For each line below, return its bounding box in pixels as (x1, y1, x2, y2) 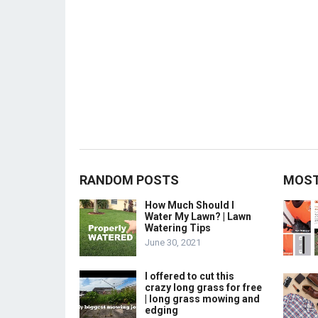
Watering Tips (145, 222, 211, 234)
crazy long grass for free (145, 282, 262, 293)
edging (145, 305, 178, 316)
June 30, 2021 (145, 237, 201, 248)
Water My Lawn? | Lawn (145, 211, 251, 222)
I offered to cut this (145, 270, 234, 282)
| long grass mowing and (145, 293, 260, 305)
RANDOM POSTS (79, 172, 179, 187)
